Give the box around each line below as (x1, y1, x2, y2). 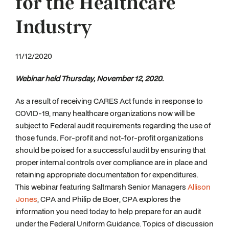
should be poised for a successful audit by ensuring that (15, 145, 205, 155)
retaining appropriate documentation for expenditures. (15, 169, 198, 180)
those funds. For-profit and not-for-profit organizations (15, 132, 203, 143)
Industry (15, 15, 92, 40)
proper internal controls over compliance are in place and (15, 157, 208, 168)
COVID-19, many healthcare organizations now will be (15, 108, 195, 119)
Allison (186, 181, 211, 192)
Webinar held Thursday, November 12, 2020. (15, 73, 164, 84)
